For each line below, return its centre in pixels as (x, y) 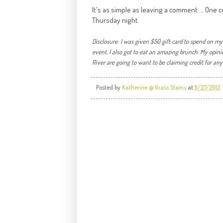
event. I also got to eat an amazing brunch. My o (152, 52)
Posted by (109, 87)
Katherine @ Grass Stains (155, 87)
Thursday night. (115, 20)
